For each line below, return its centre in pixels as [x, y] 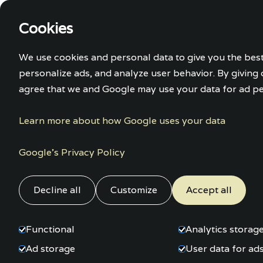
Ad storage [50, 249]
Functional [50, 229]
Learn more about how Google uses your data [122, 121]
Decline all [57, 190]
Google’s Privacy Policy [72, 152]
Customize [134, 190]
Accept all [209, 190]
